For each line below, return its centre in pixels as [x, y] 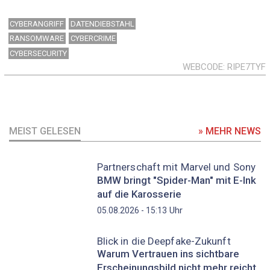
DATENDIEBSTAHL [102, 24]
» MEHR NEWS [230, 131]
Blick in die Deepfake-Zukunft [164, 241]
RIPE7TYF [246, 67]
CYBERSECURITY [39, 54]
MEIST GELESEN [45, 131]
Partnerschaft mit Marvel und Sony [176, 167]
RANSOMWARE [37, 39]
